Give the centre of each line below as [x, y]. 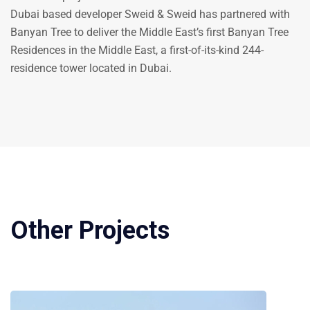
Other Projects [90, 231]
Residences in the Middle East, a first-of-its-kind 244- [137, 51]
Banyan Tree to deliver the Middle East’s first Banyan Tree [149, 33]
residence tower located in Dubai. [91, 69]
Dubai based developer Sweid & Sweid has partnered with [150, 15]
